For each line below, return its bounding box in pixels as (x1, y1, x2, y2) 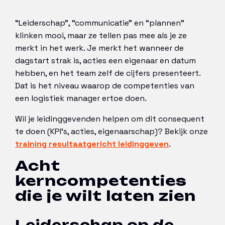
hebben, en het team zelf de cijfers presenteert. (15, 67, 200, 78)
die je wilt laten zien (15, 186, 196, 204)
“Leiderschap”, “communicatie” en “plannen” (15, 17, 184, 28)
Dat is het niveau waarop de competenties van (15, 80, 194, 91)
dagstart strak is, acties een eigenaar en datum (15, 55, 196, 66)
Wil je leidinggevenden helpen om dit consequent (15, 113, 204, 124)
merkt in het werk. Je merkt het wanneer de (15, 42, 184, 53)
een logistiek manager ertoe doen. (15, 92, 147, 103)
